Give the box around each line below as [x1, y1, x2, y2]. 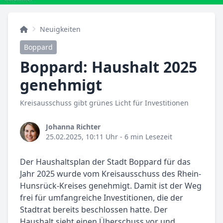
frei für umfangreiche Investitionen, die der [20, 192, 183, 204]
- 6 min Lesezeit [118, 132, 172, 142]
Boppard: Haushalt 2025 [20, 57, 197, 78]
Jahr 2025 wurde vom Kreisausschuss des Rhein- [20, 168, 201, 180]
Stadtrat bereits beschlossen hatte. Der [20, 204, 168, 216]
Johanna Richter [46, 122, 101, 132]
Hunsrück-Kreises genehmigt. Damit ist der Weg [20, 180, 202, 192]
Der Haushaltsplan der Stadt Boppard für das [20, 156, 191, 168]
